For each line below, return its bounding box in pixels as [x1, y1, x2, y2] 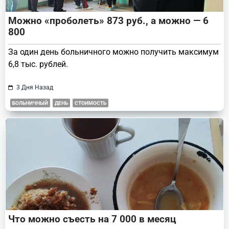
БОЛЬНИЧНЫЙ [12, 100, 48, 106]
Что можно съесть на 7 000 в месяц [8, 213, 176, 225]
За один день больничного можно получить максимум [8, 47, 219, 57]
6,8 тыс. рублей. [8, 59, 68, 69]
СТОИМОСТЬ [75, 100, 106, 106]
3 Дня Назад [16, 83, 53, 91]
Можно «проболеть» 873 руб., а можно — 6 [8, 14, 209, 27]
